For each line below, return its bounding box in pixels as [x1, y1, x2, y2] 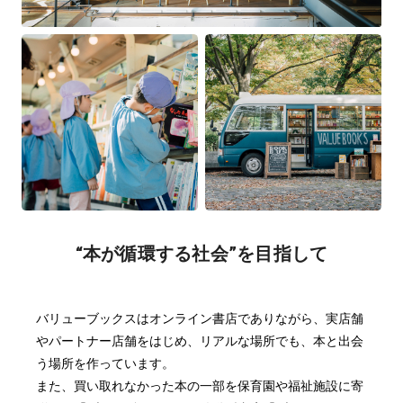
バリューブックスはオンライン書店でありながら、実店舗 [36, 311, 363, 327]
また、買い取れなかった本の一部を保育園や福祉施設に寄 [36, 379, 363, 394]
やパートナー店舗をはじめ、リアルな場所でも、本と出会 [36, 334, 363, 349]
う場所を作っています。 [36, 356, 175, 372]
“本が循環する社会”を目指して [75, 243, 328, 265]
